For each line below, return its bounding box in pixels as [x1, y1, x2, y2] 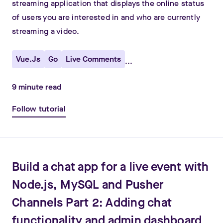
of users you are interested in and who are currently [12, 12, 200, 22]
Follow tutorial [12, 104, 66, 114]
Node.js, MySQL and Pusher [12, 177, 164, 193]
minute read [16, 82, 61, 92]
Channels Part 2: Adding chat [12, 195, 172, 211]
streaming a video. [12, 26, 80, 36]
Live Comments [66, 54, 121, 64]
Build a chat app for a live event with [12, 159, 209, 175]
